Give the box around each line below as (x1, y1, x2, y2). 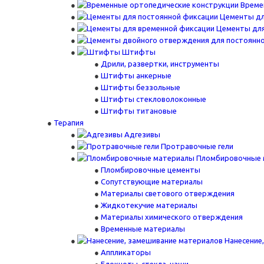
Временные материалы (101, 225, 185, 233)
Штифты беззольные (101, 83, 180, 91)
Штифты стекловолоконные (101, 95, 206, 103)
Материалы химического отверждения (101, 213, 243, 221)
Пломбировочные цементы (101, 166, 200, 174)
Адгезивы (124, 130, 160, 138)
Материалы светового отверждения (101, 189, 235, 197)
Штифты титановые (101, 107, 177, 115)
